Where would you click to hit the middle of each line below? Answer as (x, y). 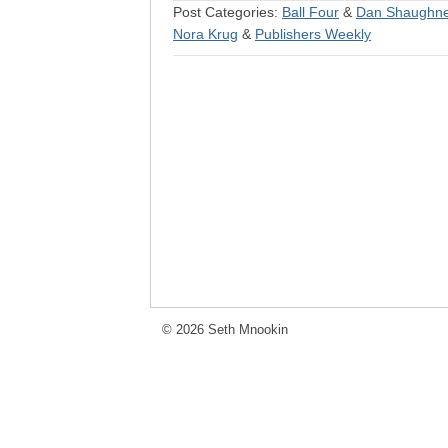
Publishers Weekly (313, 34)
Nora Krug (205, 34)
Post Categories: (227, 12)
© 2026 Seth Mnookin (225, 329)
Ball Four (310, 12)
